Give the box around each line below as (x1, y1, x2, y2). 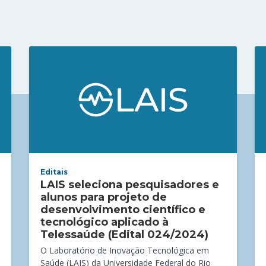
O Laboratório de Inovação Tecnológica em (40, 244, 210, 256)
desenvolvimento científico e (40, 202, 206, 216)
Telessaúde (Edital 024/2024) (40, 227, 209, 241)
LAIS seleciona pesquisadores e (40, 178, 220, 191)
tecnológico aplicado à (40, 215, 169, 229)
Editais (40, 167, 68, 176)
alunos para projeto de (40, 190, 167, 204)
